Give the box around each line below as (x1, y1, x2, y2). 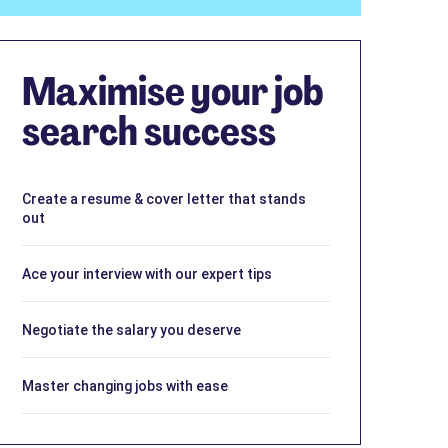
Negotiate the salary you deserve (22, 321, 241, 338)
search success (22, 104, 276, 157)
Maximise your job (22, 64, 324, 117)
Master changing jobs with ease (22, 377, 228, 394)
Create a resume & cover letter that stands (22, 190, 306, 207)
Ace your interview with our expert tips (22, 265, 272, 282)
